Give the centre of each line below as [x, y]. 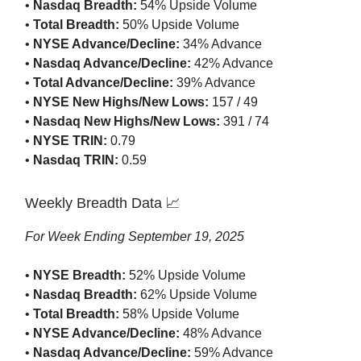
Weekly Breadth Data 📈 [103, 203]
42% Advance [232, 64]
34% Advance [221, 44]
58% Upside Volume [179, 314]
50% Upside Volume [179, 25]
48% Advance [221, 334]
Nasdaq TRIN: [76, 160]
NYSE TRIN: [70, 141]
